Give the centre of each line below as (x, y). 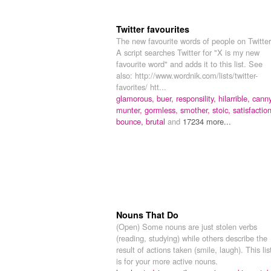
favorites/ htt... (141, 87)
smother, (196, 110)
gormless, (162, 110)
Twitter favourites (153, 29)
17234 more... (207, 122)
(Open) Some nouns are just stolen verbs (187, 227)
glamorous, (136, 99)
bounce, (131, 122)
